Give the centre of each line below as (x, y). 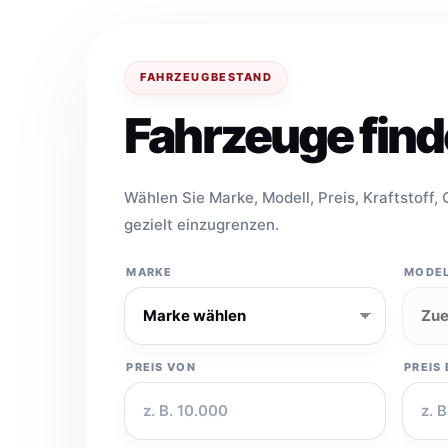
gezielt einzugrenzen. (202, 224)
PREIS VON (161, 366)
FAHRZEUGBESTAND (206, 77)
